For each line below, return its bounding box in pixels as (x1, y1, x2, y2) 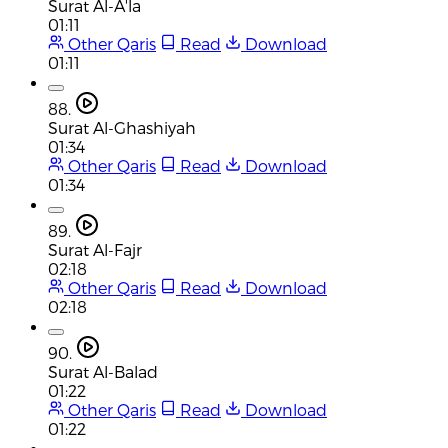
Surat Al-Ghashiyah (48, 117, 196, 137)
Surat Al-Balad (48, 361, 158, 381)
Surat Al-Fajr (48, 239, 142, 259)
